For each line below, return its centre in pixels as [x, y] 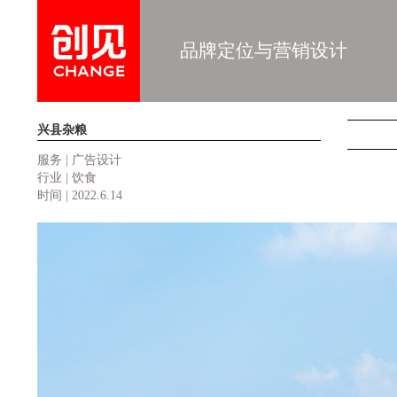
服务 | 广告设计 [79, 160]
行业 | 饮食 [66, 178]
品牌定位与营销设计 [263, 51]
